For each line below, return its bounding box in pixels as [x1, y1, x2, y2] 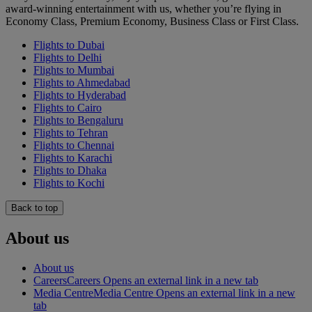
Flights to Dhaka [33, 164, 107, 176]
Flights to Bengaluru [33, 114, 123, 126]
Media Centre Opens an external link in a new [93, 286, 295, 299]
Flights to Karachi [33, 151, 112, 164]
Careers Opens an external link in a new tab [67, 274, 258, 286]
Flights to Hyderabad [33, 88, 126, 101]
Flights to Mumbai [33, 63, 114, 76]
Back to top [11, 202, 58, 213]
